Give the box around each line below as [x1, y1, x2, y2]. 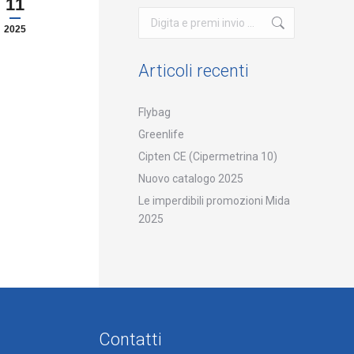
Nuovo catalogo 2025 [137, 172, 243, 185]
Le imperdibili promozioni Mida [137, 194, 290, 207]
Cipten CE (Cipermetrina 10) [137, 150, 277, 163]
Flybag [137, 106, 171, 119]
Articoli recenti [137, 61, 249, 81]
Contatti [98, 330, 162, 349]
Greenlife [137, 128, 184, 141]
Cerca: [137, 9, 169, 21]
